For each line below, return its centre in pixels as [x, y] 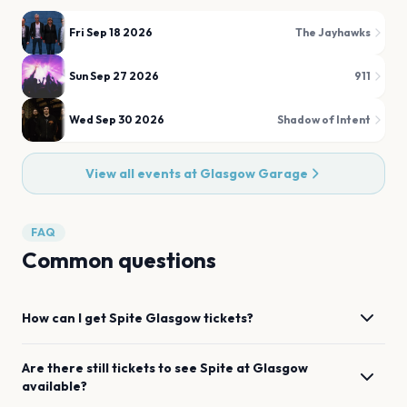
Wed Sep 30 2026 [117, 119]
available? [55, 386]
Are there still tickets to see [111, 368]
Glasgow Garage [253, 174]
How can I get [65, 318]
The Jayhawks [333, 32]
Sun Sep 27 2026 [114, 76]
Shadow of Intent [324, 119]
